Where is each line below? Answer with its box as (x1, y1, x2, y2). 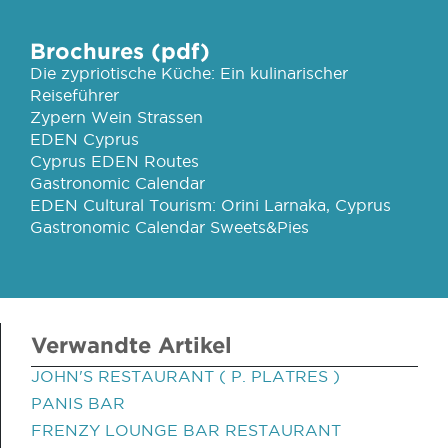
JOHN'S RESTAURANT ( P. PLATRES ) (31, 367, 340, 385)
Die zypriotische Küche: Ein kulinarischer (30, 64, 348, 82)
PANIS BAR (31, 394, 125, 412)
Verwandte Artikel (31, 332, 232, 357)
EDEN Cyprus (30, 130, 139, 148)
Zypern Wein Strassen (30, 108, 203, 126)
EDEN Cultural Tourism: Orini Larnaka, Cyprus (30, 196, 391, 214)
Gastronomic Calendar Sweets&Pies (30, 218, 309, 236)
